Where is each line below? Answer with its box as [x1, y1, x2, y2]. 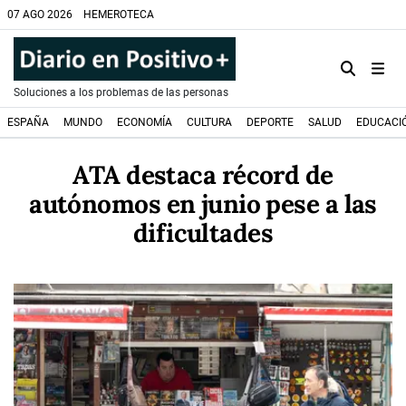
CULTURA [187, 116, 232, 129]
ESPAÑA [7, 116, 49, 129]
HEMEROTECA [83, 8, 154, 21]
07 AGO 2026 [7, 8, 72, 21]
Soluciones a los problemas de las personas [14, 86, 228, 99]
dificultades [132, 217, 274, 249]
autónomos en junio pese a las [29, 188, 377, 220]
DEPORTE [246, 116, 294, 129]
